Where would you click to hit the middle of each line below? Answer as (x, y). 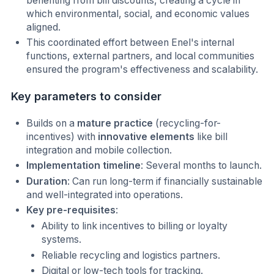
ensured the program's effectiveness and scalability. (143, 70)
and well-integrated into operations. (105, 194)
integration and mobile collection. (99, 150)
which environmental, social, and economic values (138, 13)
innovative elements (146, 136)
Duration (47, 181)
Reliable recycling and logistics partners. (131, 255)
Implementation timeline (84, 166)
